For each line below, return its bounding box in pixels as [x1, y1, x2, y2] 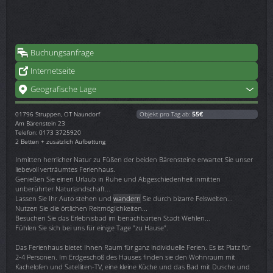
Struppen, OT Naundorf [35, 109, 100, 118]
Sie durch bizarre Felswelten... [141, 193, 233, 203]
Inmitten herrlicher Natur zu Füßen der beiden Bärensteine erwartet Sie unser [15, 154, 253, 164]
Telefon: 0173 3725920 [15, 127, 81, 136]
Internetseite [30, 65, 75, 76]
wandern [113, 193, 141, 203]
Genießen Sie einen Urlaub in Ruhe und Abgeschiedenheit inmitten [15, 174, 221, 183]
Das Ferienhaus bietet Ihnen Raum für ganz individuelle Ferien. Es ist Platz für [15, 242, 250, 252]
